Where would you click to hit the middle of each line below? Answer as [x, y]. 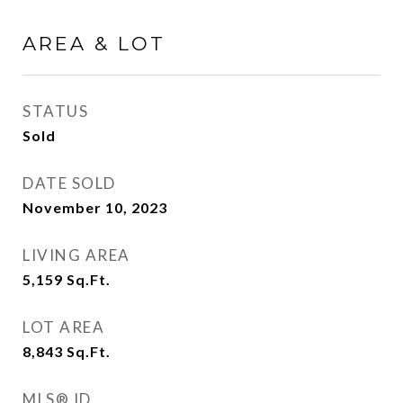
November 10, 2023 [95, 207]
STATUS [55, 111]
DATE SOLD [69, 183]
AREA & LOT [94, 44]
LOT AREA [63, 327]
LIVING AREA [76, 255]
